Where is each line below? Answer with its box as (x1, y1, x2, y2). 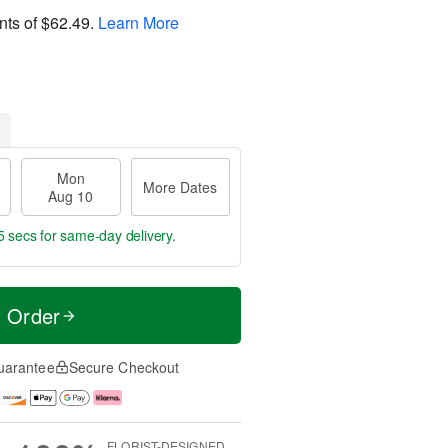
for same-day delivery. (36, 225, 176, 245)
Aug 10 (48, 186, 94, 206)
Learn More (98, 10, 179, 34)
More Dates (143, 177, 218, 197)
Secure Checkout (68, 357, 180, 377)
